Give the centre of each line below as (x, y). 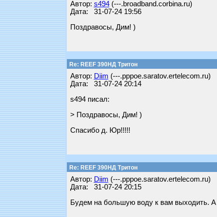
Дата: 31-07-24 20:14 (106, 84)
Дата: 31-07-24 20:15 (106, 187)
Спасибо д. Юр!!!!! (100, 130)
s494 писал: (90, 99)
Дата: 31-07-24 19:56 (106, 12)
